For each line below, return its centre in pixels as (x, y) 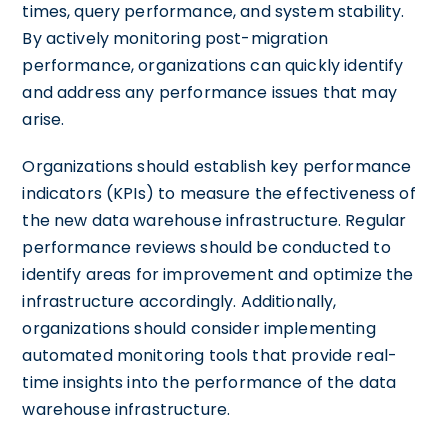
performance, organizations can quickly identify (213, 65)
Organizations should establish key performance (217, 166)
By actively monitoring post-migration (175, 38)
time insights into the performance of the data (209, 382)
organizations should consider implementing (199, 328)
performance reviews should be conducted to (206, 247)
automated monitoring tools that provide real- (210, 355)
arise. (43, 119)
